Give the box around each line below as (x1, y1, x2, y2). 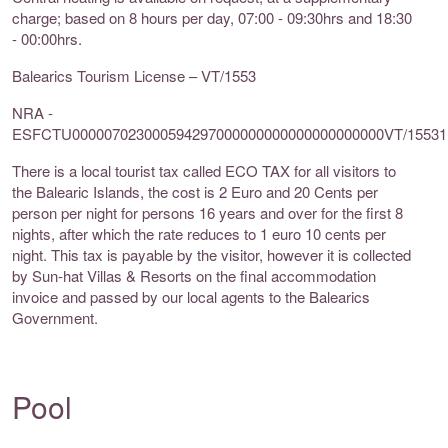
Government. (12, 307, 98, 329)
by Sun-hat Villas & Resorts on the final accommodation (12, 265, 376, 287)
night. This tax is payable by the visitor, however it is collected (12, 244, 411, 266)
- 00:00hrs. (12, 28, 82, 50)
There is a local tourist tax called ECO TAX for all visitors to (12, 160, 396, 182)
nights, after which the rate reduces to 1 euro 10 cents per (12, 223, 386, 245)
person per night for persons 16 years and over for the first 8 (12, 202, 403, 224)
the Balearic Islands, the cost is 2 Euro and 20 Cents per (12, 181, 378, 203)
